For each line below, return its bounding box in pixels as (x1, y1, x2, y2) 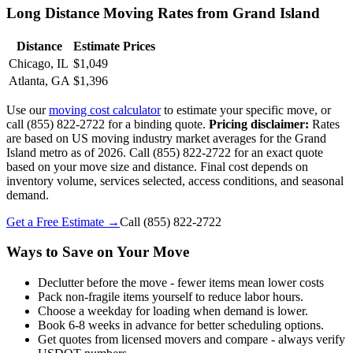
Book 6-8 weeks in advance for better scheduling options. (38, 318, 324, 332)
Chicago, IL (9, 56, 69, 70)
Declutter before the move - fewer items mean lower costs (38, 275, 324, 289)
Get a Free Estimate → (6, 214, 120, 229)
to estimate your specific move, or (161, 102, 331, 117)
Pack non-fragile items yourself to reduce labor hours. (38, 289, 303, 303)
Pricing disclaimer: (209, 117, 309, 131)
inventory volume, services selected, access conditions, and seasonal (6, 173, 344, 188)
